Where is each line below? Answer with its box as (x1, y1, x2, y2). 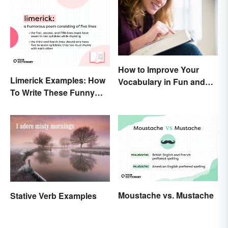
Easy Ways (118, 88, 161, 100)
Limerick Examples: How (10, 74, 105, 86)
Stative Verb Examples (10, 189, 97, 202)
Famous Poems (10, 98, 71, 110)
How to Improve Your (118, 64, 199, 76)
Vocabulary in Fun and (118, 76, 205, 88)
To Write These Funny (10, 86, 95, 98)
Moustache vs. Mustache (118, 189, 214, 202)
